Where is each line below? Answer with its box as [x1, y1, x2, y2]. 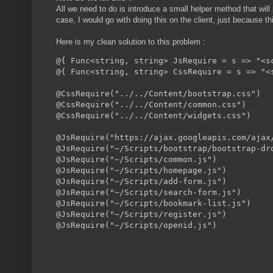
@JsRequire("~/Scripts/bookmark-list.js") [56, 199, 251, 208]
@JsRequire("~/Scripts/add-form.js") [56, 177, 227, 186]
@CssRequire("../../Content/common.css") [56, 100, 246, 110]
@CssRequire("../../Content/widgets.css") [56, 111, 251, 121]
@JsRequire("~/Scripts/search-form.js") [56, 188, 241, 197]
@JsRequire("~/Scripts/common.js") [56, 155, 217, 165]
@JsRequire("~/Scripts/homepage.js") [56, 166, 227, 175]
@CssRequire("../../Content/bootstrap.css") [56, 89, 261, 99]
